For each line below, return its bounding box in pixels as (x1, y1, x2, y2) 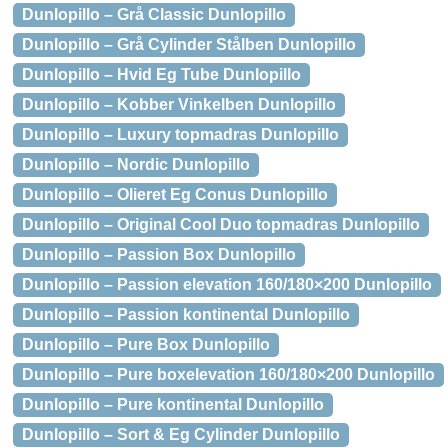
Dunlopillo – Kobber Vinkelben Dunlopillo (22, 96, 336, 113)
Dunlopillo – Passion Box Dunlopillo (22, 246, 296, 263)
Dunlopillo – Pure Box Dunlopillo (22, 336, 270, 353)
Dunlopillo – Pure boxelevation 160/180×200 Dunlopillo (22, 366, 435, 383)
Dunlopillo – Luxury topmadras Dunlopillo (22, 126, 339, 143)
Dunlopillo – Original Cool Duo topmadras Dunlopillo (22, 216, 420, 233)
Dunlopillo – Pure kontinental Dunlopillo (22, 396, 324, 413)
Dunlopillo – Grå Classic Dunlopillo (22, 6, 286, 23)
